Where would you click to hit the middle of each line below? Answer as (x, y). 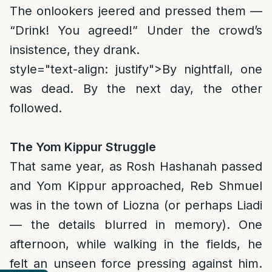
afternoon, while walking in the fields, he (136, 244)
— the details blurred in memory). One (136, 225)
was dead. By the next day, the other (136, 89)
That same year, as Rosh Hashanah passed (136, 166)
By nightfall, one (212, 69)
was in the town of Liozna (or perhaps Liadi (136, 205)
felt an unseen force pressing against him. (136, 263)
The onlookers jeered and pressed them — (136, 11)
